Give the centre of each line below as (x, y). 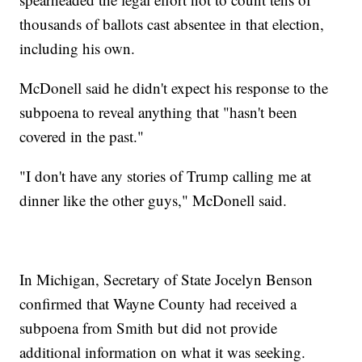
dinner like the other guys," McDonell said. (154, 200)
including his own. (78, 48)
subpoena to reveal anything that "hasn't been (159, 112)
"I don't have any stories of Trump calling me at (166, 176)
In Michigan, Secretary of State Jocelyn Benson (166, 280)
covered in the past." (82, 137)
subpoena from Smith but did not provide (149, 328)
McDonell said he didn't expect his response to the (174, 88)
